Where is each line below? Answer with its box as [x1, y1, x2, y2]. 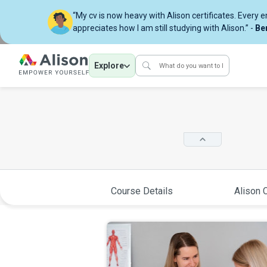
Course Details [110, 185, 173, 197]
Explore [94, 61, 124, 70]
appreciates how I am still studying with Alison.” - [72, 23, 255, 33]
